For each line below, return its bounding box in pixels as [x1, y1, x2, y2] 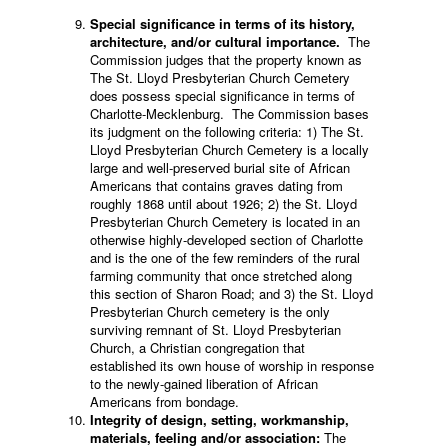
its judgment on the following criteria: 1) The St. [90, 121, 364, 141]
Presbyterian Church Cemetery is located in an [90, 211, 360, 231]
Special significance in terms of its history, [90, 13, 355, 33]
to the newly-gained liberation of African [90, 373, 318, 393]
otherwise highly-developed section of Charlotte [90, 229, 363, 249]
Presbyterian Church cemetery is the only [90, 301, 330, 321]
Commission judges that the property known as [90, 49, 362, 69]
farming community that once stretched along [90, 265, 352, 285]
